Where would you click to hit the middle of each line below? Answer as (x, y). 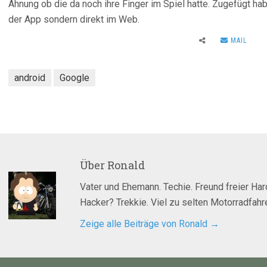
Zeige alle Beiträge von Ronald (145, 224)
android (30, 78)
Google (74, 78)
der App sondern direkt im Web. (74, 19)
